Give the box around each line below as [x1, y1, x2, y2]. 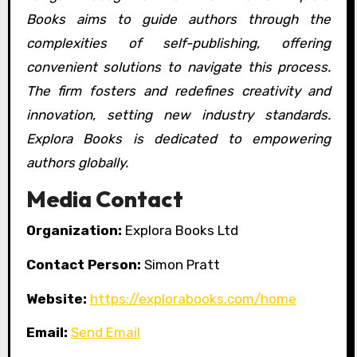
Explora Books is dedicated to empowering [25, 130, 331, 147]
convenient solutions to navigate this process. [25, 58, 331, 75]
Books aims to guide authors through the [25, 10, 331, 27]
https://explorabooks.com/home [89, 290, 296, 307]
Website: [25, 290, 87, 307]
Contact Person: [25, 256, 141, 273]
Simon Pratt [140, 256, 220, 273]
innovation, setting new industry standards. [25, 106, 331, 123]
